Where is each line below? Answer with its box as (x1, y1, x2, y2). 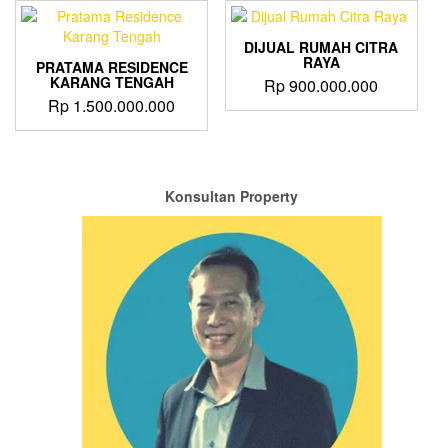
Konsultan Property (165, 186, 298, 207)
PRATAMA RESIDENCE (35, 56, 188, 77)
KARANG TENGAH (49, 71, 174, 92)
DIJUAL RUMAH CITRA (244, 36, 399, 57)
